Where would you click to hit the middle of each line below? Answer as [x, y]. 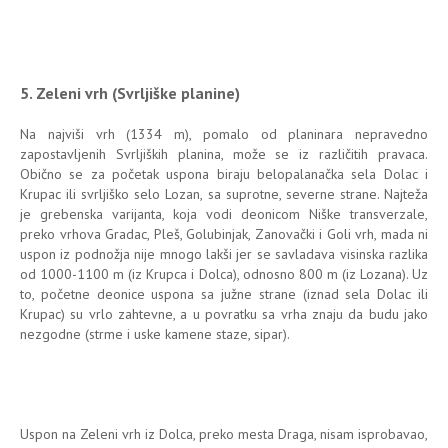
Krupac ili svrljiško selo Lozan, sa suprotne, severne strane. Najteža [224, 193]
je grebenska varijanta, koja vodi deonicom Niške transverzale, [224, 213]
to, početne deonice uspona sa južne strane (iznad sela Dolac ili [224, 293]
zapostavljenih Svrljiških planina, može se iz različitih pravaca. [224, 153]
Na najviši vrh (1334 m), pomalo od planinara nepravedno [224, 133]
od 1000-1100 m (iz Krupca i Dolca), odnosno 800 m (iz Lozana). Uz [224, 273]
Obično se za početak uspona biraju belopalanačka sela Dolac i [224, 173]
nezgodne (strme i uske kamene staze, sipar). [155, 333]
